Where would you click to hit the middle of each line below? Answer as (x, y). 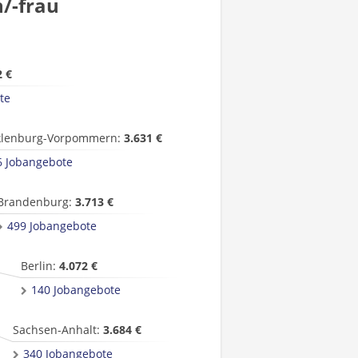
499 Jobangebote (52, 226)
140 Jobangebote (76, 290)
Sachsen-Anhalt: (58, 330)
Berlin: (40, 266)
